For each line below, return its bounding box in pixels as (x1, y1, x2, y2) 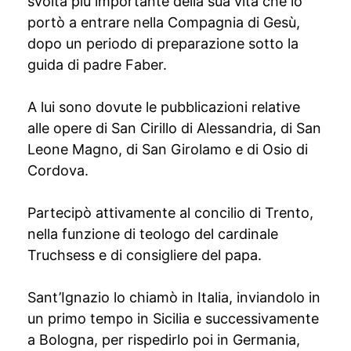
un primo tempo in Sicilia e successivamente (27, 310, 319, 327)
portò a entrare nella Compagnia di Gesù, (27, 14, 300, 31)
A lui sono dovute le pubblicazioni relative (27, 99, 300, 115)
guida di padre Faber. (27, 56, 167, 73)
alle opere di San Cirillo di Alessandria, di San (27, 120, 321, 136)
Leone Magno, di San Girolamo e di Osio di (27, 141, 308, 157)
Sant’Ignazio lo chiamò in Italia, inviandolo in (27, 289, 320, 306)
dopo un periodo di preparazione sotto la (27, 35, 299, 52)
